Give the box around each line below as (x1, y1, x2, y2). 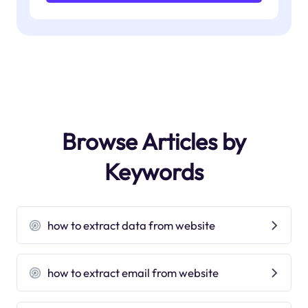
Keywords (104, 157, 203, 186)
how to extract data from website (47, 218, 216, 233)
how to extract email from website (47, 265, 219, 280)
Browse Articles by (62, 126, 246, 156)
